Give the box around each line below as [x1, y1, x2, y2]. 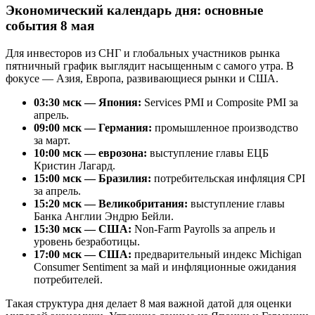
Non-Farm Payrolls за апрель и [131, 222, 276, 235]
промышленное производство [152, 121, 298, 134]
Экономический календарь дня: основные [6, 2, 263, 18]
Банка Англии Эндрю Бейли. [34, 210, 174, 222]
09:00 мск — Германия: [34, 121, 152, 134]
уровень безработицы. [34, 235, 140, 247]
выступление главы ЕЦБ [147, 146, 269, 159]
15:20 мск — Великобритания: [34, 197, 188, 210]
